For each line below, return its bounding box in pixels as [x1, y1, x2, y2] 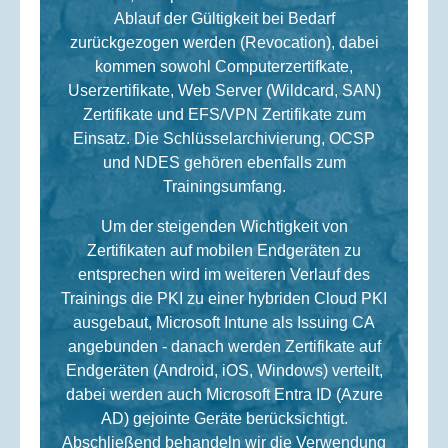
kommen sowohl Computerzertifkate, [95, 58, 353, 76]
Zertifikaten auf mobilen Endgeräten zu [87, 242, 361, 260]
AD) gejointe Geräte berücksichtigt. [100, 410, 348, 428]
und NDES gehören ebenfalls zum [102, 154, 346, 172]
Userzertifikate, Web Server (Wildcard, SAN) [67, 82, 381, 100]
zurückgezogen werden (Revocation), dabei [69, 34, 379, 52]
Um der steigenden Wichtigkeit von [100, 218, 348, 236]
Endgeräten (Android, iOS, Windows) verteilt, [65, 362, 383, 380]
